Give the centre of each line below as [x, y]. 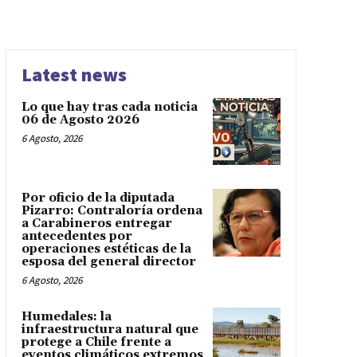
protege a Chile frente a [96, 343]
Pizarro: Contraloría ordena [112, 211]
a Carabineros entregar [96, 224]
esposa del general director [108, 262]
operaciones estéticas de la [106, 249]
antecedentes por [76, 237]
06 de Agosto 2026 [80, 120]
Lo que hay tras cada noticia [109, 107]
